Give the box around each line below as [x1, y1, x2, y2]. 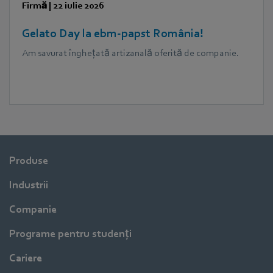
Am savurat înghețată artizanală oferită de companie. [22, 47, 239, 58]
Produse [9, 154, 48, 166]
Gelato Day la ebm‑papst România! [22, 26, 204, 40]
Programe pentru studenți [9, 227, 132, 239]
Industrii [9, 179, 48, 191]
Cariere [9, 252, 42, 264]
